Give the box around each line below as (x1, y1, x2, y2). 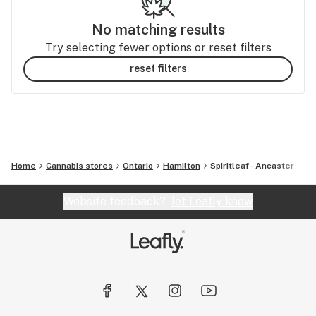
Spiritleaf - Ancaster (210, 160, 294, 171)
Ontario (123, 160, 153, 171)
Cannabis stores (46, 160, 113, 171)
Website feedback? (63, 194, 171, 208)
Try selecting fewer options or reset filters (44, 40, 272, 54)
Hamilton (163, 160, 200, 171)
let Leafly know (171, 194, 253, 208)
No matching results (91, 20, 225, 38)
